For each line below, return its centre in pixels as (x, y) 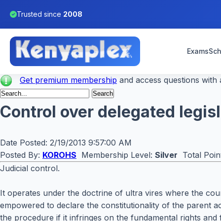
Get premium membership (68, 80)
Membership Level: (116, 155)
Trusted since (40, 14)
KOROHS (59, 155)
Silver (166, 155)
